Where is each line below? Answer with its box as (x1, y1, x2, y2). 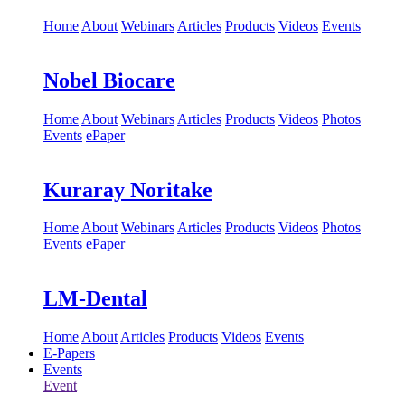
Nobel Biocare (43, 68, 175, 92)
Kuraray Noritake (43, 177, 212, 202)
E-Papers (43, 345, 95, 362)
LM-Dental (43, 287, 147, 311)
